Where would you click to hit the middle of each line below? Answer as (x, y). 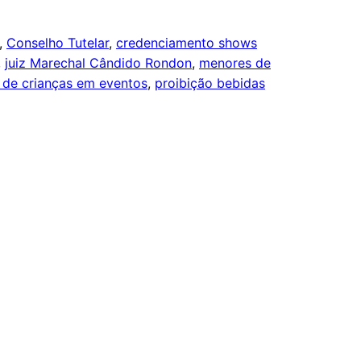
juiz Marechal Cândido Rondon (98, 63)
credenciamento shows (187, 43)
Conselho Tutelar (58, 43)
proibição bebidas (210, 83)
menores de (235, 63)
